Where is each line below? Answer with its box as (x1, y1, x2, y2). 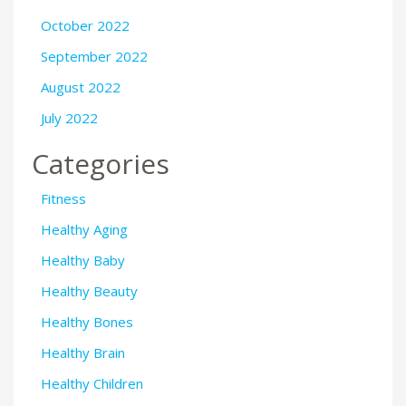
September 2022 (41, 46, 148, 65)
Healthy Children (41, 374, 143, 393)
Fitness (41, 189, 86, 208)
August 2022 (41, 77, 121, 96)
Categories (32, 145, 169, 183)
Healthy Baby (41, 251, 125, 270)
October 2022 (41, 15, 130, 34)
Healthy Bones (41, 313, 133, 332)
